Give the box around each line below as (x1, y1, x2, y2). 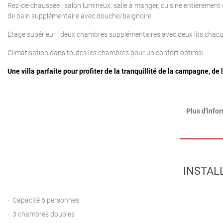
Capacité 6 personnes (12, 196, 79, 205)
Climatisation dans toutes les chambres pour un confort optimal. (7, 48, 205, 57)
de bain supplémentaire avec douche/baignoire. (7, 11, 153, 20)
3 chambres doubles (12, 210, 75, 219)
